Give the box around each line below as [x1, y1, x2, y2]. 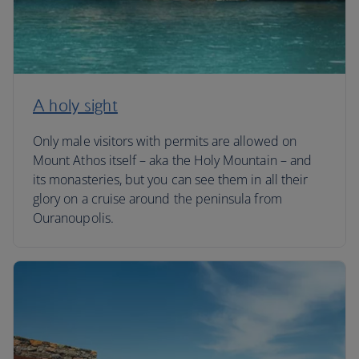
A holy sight [33, 95, 118, 115]
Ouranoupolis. [33, 209, 114, 227]
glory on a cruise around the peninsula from [33, 190, 282, 208]
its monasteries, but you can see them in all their [33, 171, 309, 188]
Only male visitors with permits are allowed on [33, 132, 296, 150]
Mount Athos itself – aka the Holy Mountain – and [33, 151, 313, 169]
